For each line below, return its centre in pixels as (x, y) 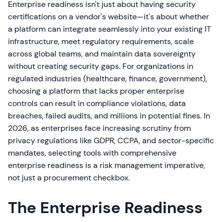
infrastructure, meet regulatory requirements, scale (101, 41)
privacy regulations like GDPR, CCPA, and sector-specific (111, 140)
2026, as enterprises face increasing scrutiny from (99, 128)
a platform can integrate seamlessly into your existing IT (110, 29)
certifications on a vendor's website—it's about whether (109, 17)
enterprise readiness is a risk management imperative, (107, 165)
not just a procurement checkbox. (69, 178)
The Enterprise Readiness (105, 208)
